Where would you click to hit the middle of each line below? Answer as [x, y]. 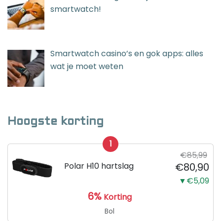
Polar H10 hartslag [99, 166]
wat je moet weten [87, 66]
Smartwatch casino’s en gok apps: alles [127, 53]
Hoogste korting [55, 122]
